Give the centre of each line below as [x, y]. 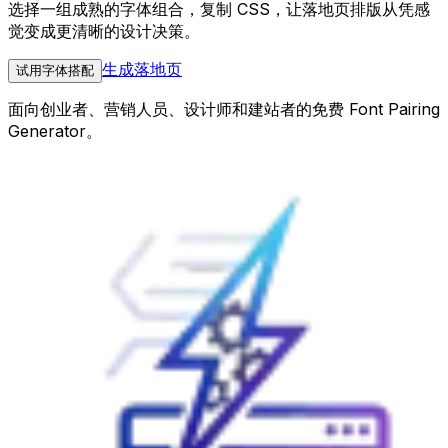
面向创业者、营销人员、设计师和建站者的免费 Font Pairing [224, 108]
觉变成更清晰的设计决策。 [104, 30]
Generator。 [55, 130]
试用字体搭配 [55, 70]
